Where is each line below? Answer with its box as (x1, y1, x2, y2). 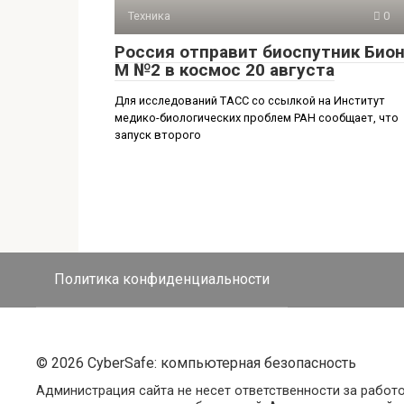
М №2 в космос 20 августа (115, 59, 335, 80)
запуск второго (115, 127, 201, 142)
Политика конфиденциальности (54, 270, 270, 288)
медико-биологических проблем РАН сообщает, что (115, 110, 399, 124)
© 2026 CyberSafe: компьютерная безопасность (36, 353, 356, 372)
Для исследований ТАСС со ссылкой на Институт (115, 93, 385, 107)
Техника (128, 8, 170, 23)
